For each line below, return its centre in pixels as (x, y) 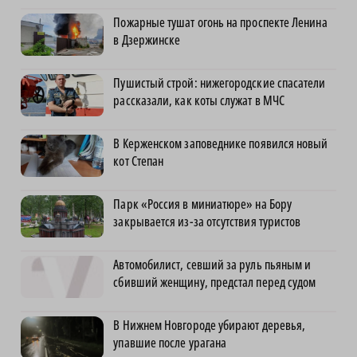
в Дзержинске (147, 39)
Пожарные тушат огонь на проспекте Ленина (220, 22)
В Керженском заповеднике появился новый (221, 143)
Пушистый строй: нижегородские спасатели (220, 82)
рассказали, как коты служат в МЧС (199, 100)
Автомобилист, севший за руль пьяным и (212, 264)
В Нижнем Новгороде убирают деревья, (210, 325)
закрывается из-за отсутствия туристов (207, 221)
